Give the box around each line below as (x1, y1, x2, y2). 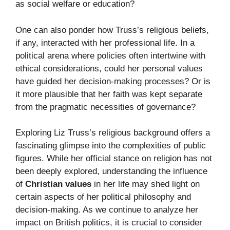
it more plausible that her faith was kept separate (15, 89, 202, 99)
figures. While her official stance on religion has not (15, 154, 212, 164)
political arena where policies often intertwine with (15, 50, 205, 61)
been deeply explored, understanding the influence (15, 166, 207, 177)
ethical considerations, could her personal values (15, 63, 203, 73)
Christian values (25, 179, 91, 189)
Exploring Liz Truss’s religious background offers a (15, 128, 210, 138)
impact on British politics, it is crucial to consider (15, 218, 202, 228)
